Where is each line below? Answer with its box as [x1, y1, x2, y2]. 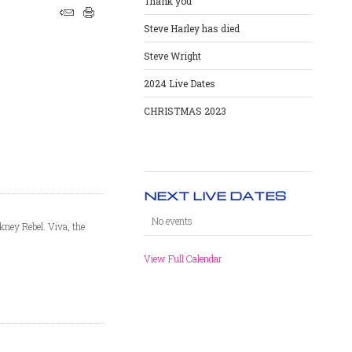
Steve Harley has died [143, 22, 240, 35]
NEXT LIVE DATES [143, 188, 286, 203]
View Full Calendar [143, 252, 222, 265]
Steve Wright [143, 49, 201, 62]
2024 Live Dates [143, 77, 215, 90]
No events [151, 214, 192, 227]
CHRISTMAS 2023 [143, 104, 226, 117]
